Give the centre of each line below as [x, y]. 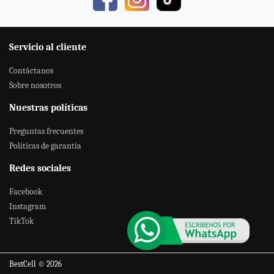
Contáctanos [31, 70]
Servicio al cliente [48, 47]
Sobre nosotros [35, 85]
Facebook [26, 191]
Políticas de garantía [45, 146]
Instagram [28, 206]
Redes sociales [40, 168]
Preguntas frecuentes [46, 131]
